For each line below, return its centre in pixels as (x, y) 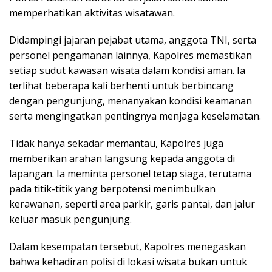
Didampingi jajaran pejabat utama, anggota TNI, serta (133, 40)
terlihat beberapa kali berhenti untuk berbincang (121, 85)
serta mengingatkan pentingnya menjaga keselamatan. (135, 116)
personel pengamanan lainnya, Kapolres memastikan (131, 55)
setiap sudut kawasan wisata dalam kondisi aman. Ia (127, 70)
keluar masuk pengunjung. (70, 219)
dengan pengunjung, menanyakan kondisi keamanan (131, 100)
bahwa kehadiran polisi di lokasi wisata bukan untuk (128, 261)
